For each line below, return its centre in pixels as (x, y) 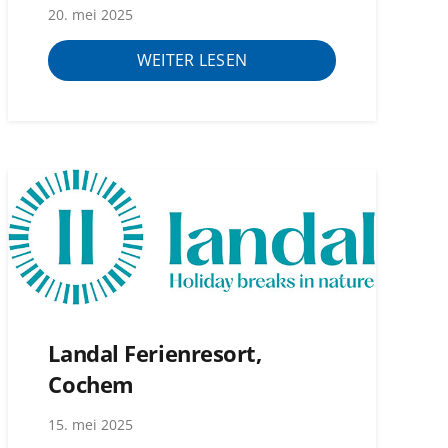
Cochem (91, 385)
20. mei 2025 (91, 14)
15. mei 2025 (91, 425)
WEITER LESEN (192, 60)
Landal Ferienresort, (155, 354)
